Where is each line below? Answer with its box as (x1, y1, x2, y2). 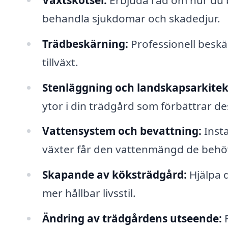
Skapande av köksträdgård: (42, 167, 187, 182)
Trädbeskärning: (42, 36, 128, 51)
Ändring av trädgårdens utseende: (42, 211, 222, 226)
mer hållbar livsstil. (42, 186, 136, 201)
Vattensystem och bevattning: (42, 124, 202, 138)
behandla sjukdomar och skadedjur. (42, 11, 220, 25)
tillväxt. (42, 54, 78, 69)
